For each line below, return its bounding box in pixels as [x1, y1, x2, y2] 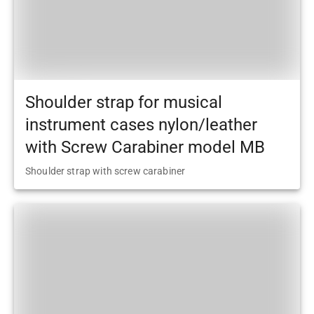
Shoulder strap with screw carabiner [25, 165, 186, 177]
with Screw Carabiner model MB [25, 137, 265, 157]
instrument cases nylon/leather [25, 114, 257, 135]
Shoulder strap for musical [25, 92, 222, 112]
